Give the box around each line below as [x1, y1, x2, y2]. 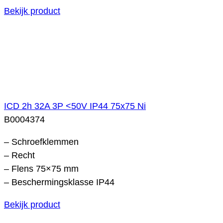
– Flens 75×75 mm [4, 163, 79, 174]
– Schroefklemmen [4, 136, 79, 147]
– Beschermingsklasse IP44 [4, 177, 114, 187]
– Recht [4, 150, 35, 160]
